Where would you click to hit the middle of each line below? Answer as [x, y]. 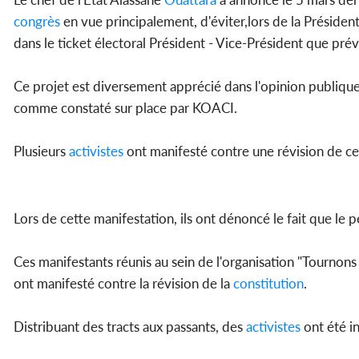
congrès [37, 21]
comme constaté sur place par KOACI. [125, 107]
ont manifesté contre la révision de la [123, 283]
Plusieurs [41, 151]
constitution [268, 283]
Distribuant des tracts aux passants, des [130, 326]
